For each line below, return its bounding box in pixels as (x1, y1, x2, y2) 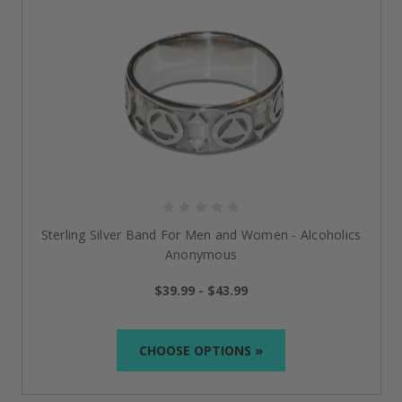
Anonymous (164, 246, 238, 263)
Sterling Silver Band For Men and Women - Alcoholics (40, 226, 362, 243)
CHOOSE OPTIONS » (139, 342, 263, 359)
